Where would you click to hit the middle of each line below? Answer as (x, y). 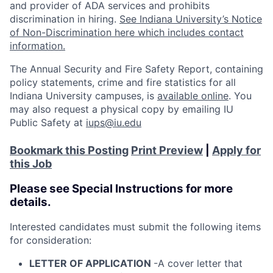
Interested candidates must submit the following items (135, 227)
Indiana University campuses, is (83, 95)
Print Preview (167, 150)
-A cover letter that (198, 264)
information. (37, 45)
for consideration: (51, 240)
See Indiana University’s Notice (191, 19)
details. (30, 202)
